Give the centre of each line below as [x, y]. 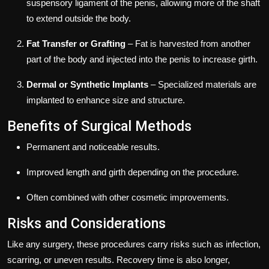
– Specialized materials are [202, 84]
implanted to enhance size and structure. [106, 100]
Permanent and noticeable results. [93, 147]
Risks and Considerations [86, 223]
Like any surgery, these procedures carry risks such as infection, [134, 244]
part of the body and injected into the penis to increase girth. [142, 59]
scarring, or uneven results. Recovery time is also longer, [119, 259]
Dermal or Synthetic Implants [87, 84]
